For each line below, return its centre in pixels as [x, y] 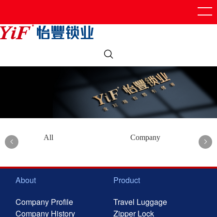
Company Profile [45, 201]
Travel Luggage [140, 201]
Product [126, 180]
